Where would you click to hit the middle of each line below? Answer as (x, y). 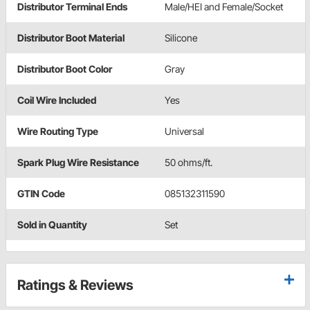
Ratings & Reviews (75, 285)
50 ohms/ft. (189, 162)
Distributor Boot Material (71, 37)
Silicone (181, 37)
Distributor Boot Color (65, 69)
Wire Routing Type (58, 131)
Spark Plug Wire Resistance (78, 162)
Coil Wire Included (57, 100)
